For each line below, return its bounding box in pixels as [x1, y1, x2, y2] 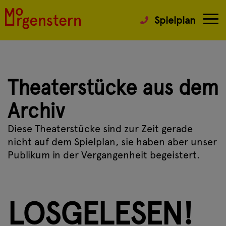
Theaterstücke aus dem [8, 75, 218, 99]
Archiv [8, 98, 65, 122]
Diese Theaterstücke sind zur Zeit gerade [8, 123, 193, 135]
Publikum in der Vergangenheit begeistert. [8, 149, 200, 161]
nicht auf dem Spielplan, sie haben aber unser [8, 136, 217, 148]
